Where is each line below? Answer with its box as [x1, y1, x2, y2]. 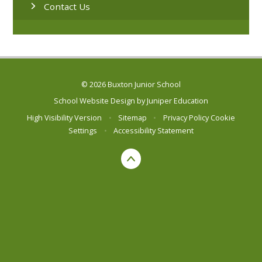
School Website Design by [54, 95, 147, 106]
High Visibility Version [27, 112, 102, 123]
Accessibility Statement [113, 125, 194, 136]
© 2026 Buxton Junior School [81, 78, 181, 89]
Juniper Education [147, 95, 208, 106]
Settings [68, 125, 98, 136]
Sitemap [118, 112, 147, 123]
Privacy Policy [163, 112, 209, 123]
